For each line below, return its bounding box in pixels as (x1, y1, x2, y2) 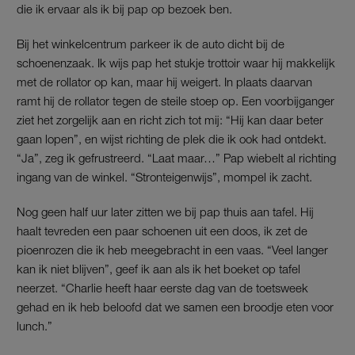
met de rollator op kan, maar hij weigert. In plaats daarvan (17, 74, 312, 89)
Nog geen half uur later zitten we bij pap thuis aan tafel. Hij (17, 204, 314, 219)
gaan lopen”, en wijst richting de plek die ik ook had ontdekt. (17, 131, 326, 146)
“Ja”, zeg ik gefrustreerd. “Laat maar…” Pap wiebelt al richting (17, 150, 336, 165)
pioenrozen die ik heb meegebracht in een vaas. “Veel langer (17, 242, 328, 257)
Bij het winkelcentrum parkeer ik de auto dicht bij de (17, 36, 284, 51)
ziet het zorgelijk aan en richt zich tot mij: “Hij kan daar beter (17, 112, 323, 127)
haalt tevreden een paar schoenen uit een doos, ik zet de (17, 223, 307, 238)
